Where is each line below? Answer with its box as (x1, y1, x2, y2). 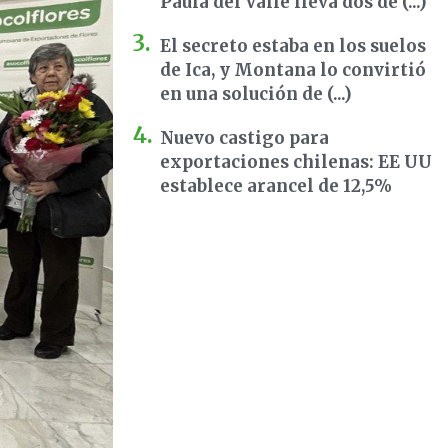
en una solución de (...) (160, 83, 352, 105)
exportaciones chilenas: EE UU (160, 151, 432, 173)
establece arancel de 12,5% (160, 175, 392, 197)
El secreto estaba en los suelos (160, 35, 426, 57)
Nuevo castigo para (160, 127, 329, 149)
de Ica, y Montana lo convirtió (160, 59, 426, 81)
